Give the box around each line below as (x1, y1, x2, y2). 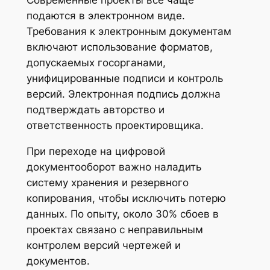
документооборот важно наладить (26, 160, 201, 173)
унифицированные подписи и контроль (26, 72, 223, 84)
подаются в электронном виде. (26, 9, 185, 22)
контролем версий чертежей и (26, 239, 181, 251)
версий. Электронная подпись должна (26, 87, 221, 100)
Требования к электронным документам (26, 25, 231, 37)
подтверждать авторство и (26, 103, 165, 116)
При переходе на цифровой (26, 145, 165, 157)
